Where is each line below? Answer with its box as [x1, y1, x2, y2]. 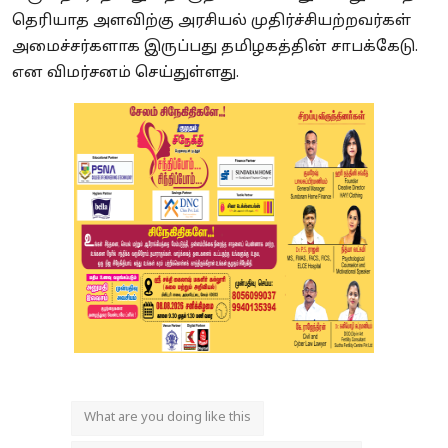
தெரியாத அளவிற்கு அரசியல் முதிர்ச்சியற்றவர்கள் [12, 11, 411, 31]
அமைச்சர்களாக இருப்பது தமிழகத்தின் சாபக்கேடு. [12, 37, 418, 57]
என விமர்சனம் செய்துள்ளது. [12, 63, 243, 83]
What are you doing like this [84, 409, 251, 426]
